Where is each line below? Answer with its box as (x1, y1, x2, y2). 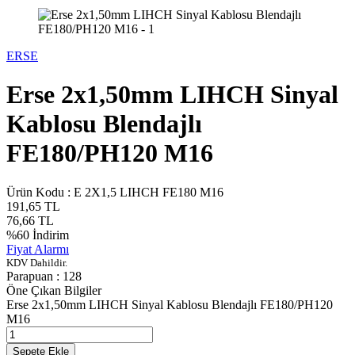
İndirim (29, 227, 69, 242)
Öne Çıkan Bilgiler (6, 283, 101, 297)
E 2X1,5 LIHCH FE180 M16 (74, 185, 223, 199)
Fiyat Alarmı (6, 242, 69, 256)
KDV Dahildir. (6, 256, 67, 269)
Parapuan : (6, 269, 63, 283)
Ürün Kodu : (6, 185, 74, 199)
